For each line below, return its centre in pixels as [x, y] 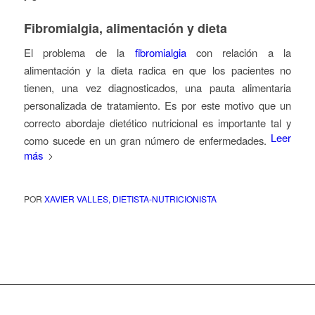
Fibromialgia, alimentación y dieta [125, 28]
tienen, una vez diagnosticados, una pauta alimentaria [157, 88]
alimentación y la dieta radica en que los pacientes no [157, 70]
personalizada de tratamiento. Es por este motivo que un [157, 105]
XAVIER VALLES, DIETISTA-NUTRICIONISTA [130, 199]
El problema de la [79, 53]
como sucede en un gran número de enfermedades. [147, 141]
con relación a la [239, 53]
